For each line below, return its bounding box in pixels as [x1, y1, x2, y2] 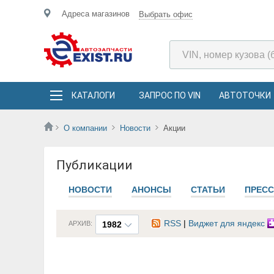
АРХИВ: [68, 220, 92, 227]
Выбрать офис [139, 10, 193, 19]
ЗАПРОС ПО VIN [139, 91, 201, 100]
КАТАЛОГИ [72, 91, 115, 100]
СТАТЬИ [191, 185, 225, 194]
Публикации [56, 158, 133, 172]
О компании [64, 124, 107, 133]
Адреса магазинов [62, 9, 130, 18]
